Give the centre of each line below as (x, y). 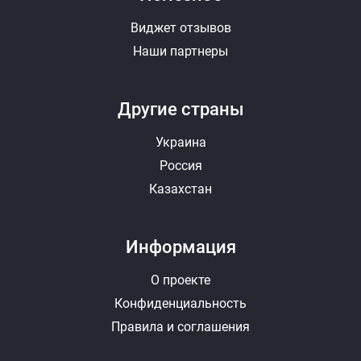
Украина (180, 142)
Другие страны (180, 109)
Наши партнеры (180, 51)
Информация (180, 247)
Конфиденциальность (180, 303)
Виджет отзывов (180, 27)
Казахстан (180, 189)
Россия (180, 165)
